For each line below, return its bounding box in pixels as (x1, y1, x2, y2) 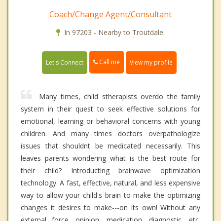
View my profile (130, 58, 173, 67)
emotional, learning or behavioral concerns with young (21, 116, 200, 126)
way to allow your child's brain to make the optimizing (21, 190, 200, 200)
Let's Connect (46, 58, 83, 67)
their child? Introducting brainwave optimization (21, 165, 200, 175)
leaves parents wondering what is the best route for (21, 153, 200, 163)
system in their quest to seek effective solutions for (21, 104, 200, 113)
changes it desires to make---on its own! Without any (21, 202, 200, 212)
